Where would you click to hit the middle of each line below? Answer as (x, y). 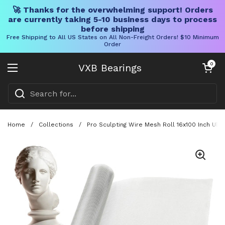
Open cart (211, 64)
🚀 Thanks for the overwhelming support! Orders (113, 10)
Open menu (36, 74)
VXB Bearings (110, 68)
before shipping (113, 29)
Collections (56, 124)
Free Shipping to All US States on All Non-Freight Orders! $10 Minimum (113, 37)
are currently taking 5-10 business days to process (113, 19)
